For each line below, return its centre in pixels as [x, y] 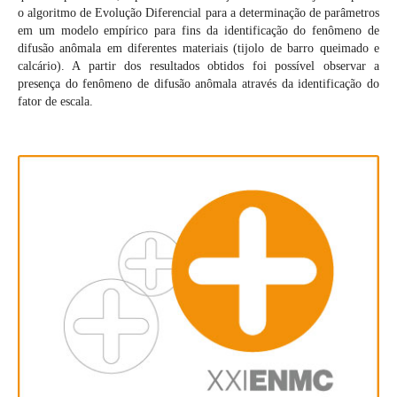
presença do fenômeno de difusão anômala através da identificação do [198, 84]
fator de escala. [55, 102]
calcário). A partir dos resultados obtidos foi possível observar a [198, 66]
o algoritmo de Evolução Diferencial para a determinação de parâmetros [198, 13]
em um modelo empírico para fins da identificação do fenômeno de [198, 31]
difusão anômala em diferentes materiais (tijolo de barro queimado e [198, 49]
